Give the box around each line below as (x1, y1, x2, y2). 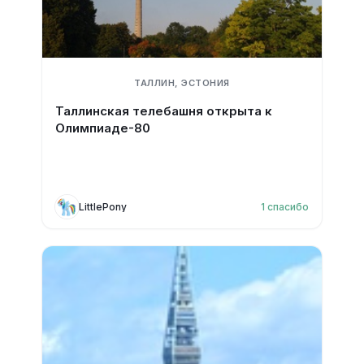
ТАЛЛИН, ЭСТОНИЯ (134, 77, 230, 89)
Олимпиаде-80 (54, 120, 150, 136)
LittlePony (78, 200, 127, 213)
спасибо (267, 200, 310, 213)
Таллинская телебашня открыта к (54, 103, 272, 119)
